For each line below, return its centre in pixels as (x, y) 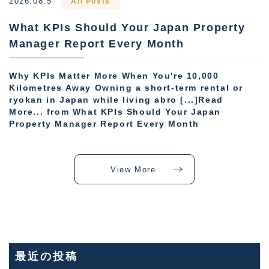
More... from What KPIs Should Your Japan (115, 112)
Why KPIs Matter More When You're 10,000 (114, 76)
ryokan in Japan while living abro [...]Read (116, 100)
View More (133, 169)
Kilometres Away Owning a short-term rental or (126, 88)
